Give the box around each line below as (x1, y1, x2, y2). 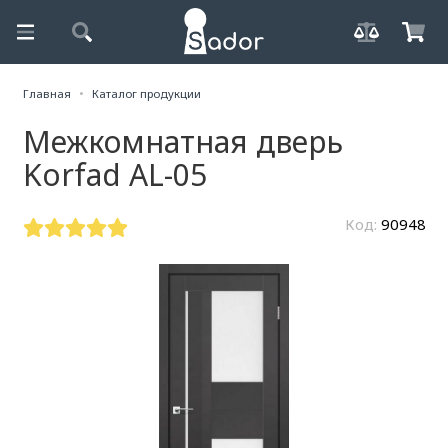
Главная (22, 86, 71, 102)
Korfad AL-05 (22, 153, 207, 195)
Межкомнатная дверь (22, 120, 343, 162)
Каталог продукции (92, 86, 202, 102)
